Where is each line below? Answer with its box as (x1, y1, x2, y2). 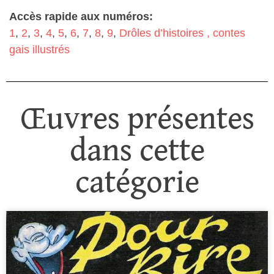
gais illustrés (9, 43, 70, 56)
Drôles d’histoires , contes (119, 27, 245, 39)
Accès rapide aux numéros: (9, 10, 153, 23)
